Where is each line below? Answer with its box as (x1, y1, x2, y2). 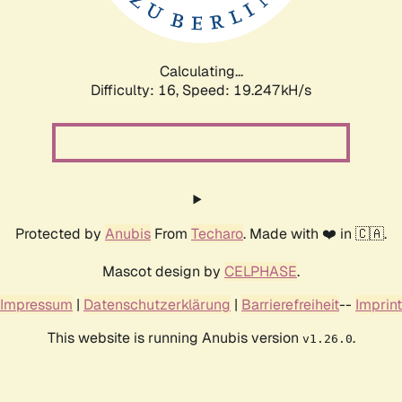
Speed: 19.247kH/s (182, 80, 311, 100)
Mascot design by (102, 261, 224, 281)
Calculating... (159, 61, 243, 81)
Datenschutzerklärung (83, 294, 231, 314)
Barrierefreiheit (241, 294, 339, 314)
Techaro (191, 223, 243, 243)
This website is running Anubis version (47, 328, 302, 347)
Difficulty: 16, (91, 80, 182, 100)
